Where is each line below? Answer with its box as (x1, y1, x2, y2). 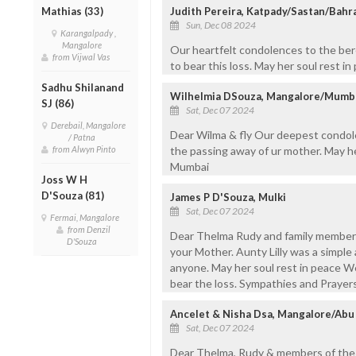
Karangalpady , (60, 28, 116, 39)
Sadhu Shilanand (41, 81, 124, 95)
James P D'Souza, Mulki (169, 190, 286, 203)
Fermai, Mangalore (50, 212, 122, 223)
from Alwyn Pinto (52, 144, 119, 155)
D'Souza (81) (41, 189, 104, 203)
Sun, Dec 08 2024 (185, 18, 256, 31)
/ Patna (68, 132, 99, 143)
